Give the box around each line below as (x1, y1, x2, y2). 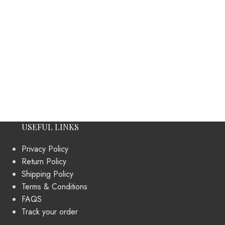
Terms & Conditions (21, 180, 87, 192)
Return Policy (21, 155, 66, 167)
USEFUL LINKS (21, 121, 79, 132)
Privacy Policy (21, 143, 68, 155)
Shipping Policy (21, 168, 73, 180)
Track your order (21, 205, 78, 217)
